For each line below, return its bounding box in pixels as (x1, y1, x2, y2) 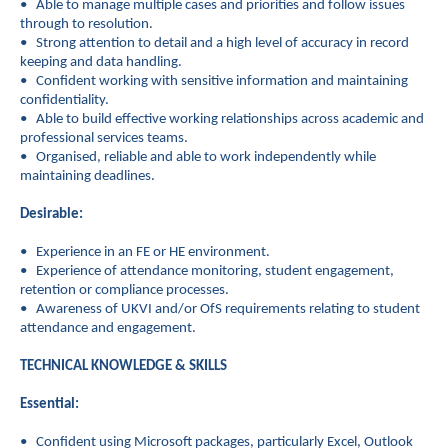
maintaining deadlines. (20, 169, 155, 184)
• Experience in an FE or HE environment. (20, 245, 270, 260)
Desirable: (20, 207, 83, 222)
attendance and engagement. (20, 321, 196, 336)
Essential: (20, 397, 79, 412)
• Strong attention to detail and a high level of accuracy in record (20, 36, 409, 51)
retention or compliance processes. (20, 283, 229, 298)
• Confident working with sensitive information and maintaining (20, 74, 408, 89)
